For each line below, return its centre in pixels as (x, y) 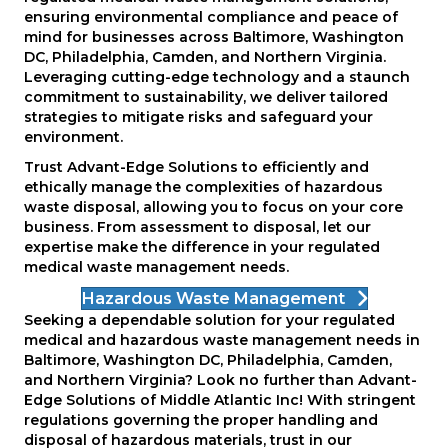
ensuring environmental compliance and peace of (211, 16)
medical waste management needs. (156, 266)
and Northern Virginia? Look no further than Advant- (220, 379)
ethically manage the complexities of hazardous (203, 186)
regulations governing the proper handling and (201, 419)
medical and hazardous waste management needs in (222, 339)
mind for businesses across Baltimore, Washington (214, 36)
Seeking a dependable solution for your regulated (209, 319)
